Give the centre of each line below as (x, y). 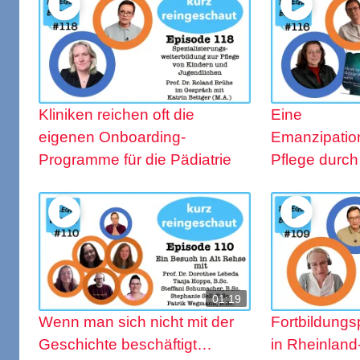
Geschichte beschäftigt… (125, 345)
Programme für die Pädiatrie (135, 160)
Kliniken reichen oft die (117, 115)
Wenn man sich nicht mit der (136, 322)
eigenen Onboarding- (112, 137)
